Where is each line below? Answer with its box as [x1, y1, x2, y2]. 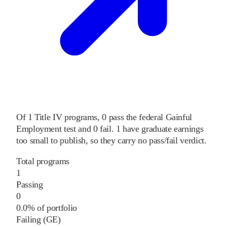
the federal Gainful [126, 112, 193, 123]
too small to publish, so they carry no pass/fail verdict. [16, 135, 207, 146]
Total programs [16, 156, 69, 167]
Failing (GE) [16, 214, 61, 225]
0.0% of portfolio [16, 203, 77, 213]
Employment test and [16, 124, 91, 134]
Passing [16, 179, 43, 190]
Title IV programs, [32, 112, 100, 123]
